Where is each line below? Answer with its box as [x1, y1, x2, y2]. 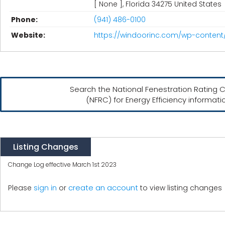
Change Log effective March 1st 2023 [8, 160, 117, 169]
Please [8, 183, 34, 193]
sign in [34, 183, 57, 193]
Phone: [11, 15, 38, 25]
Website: [11, 30, 45, 40]
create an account [68, 182, 138, 193]
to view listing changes [138, 183, 222, 193]
